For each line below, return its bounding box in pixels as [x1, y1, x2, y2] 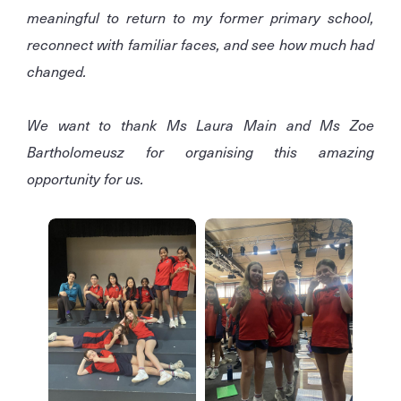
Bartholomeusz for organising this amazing [27, 141, 374, 163]
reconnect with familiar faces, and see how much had [27, 33, 374, 55]
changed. [27, 60, 90, 82]
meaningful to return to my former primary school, [27, 6, 374, 29]
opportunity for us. [27, 167, 144, 190]
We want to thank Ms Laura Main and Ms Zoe [27, 114, 374, 136]
